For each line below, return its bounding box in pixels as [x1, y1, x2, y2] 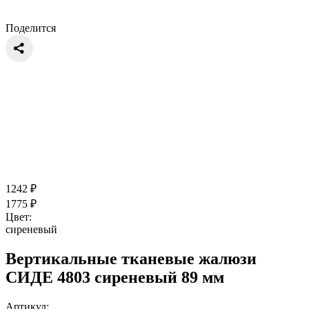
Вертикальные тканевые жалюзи [6, 249, 257, 268]
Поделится [6, 21, 56, 34]
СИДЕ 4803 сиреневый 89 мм [6, 268, 224, 286]
